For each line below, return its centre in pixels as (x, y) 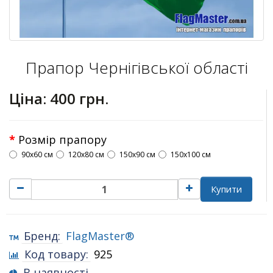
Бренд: (42, 236)
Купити (226, 189)
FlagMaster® (100, 236)
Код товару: (56, 254)
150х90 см (137, 154)
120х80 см (86, 154)
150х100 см (191, 154)
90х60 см (37, 154)
